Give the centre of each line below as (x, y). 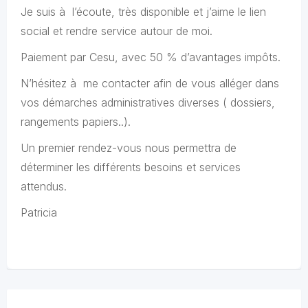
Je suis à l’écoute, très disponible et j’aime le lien (143, 12)
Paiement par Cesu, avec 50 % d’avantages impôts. (151, 57)
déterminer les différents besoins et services (131, 167)
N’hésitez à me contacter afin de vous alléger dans (152, 83)
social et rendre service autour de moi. (117, 31)
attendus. (44, 186)
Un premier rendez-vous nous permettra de (129, 148)
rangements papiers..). (76, 122)
